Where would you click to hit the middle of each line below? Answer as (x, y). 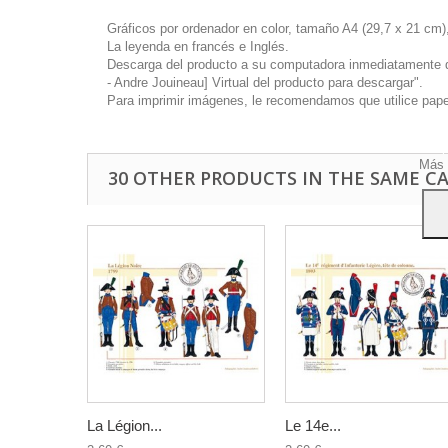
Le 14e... (313, 425)
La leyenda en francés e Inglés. (198, 46)
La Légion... (124, 425)
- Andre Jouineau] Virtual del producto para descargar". (265, 82)
